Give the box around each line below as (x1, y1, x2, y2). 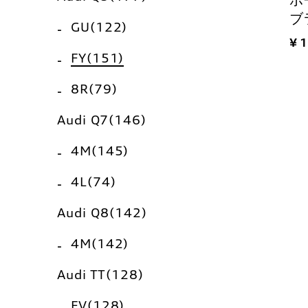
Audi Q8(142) (57, 205, 147, 220)
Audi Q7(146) (57, 112, 146, 127)
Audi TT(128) (57, 267, 144, 282)
